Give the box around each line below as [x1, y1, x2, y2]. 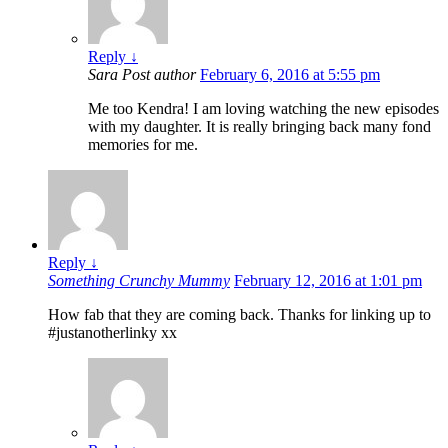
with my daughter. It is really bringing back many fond [88, 118, 431, 136]
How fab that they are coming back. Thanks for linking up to [48, 306, 431, 324]
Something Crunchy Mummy [48, 272, 230, 290]
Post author [122, 66, 196, 84]
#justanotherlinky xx [48, 324, 177, 342]
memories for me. [88, 136, 198, 154]
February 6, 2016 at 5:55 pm [200, 66, 380, 84]
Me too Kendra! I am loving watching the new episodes [88, 100, 439, 118]
